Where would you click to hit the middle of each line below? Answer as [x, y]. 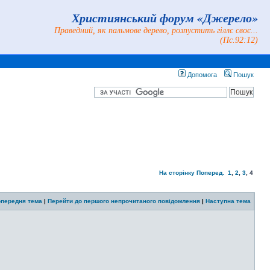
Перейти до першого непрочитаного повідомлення [124, 201]
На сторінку [177, 173]
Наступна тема [228, 201]
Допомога [201, 75]
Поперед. [210, 173]
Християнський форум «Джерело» [165, 17]
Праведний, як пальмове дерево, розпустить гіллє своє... [156, 30]
